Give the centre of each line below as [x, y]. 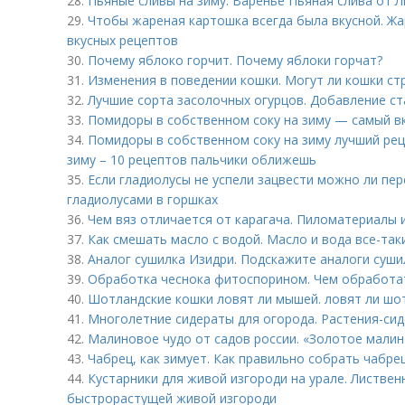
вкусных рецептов [122, 40]
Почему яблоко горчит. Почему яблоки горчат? [235, 60]
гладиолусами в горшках [142, 199]
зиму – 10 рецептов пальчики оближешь [192, 160]
